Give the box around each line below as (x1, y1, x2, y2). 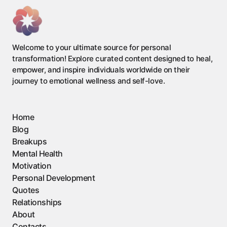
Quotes (12, 185, 40, 195)
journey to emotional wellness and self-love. (12, 76, 165, 86)
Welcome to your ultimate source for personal (12, 43, 171, 52)
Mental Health (12, 148, 63, 159)
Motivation (12, 161, 52, 171)
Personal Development (12, 173, 95, 183)
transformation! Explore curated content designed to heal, (12, 54, 213, 63)
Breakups (12, 136, 47, 146)
